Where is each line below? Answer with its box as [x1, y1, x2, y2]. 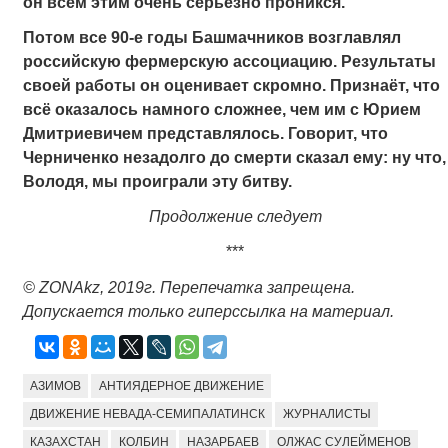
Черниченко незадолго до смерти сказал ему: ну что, [22, 149, 446, 167]
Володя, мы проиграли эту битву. [22, 173, 292, 191]
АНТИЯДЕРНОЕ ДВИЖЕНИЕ [98, 378, 264, 393]
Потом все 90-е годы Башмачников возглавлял [22, 29, 401, 47]
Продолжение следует [148, 208, 322, 226]
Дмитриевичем [22, 125, 147, 143]
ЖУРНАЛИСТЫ [282, 406, 371, 421]
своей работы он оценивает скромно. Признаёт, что [22, 77, 440, 95]
